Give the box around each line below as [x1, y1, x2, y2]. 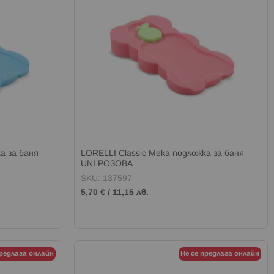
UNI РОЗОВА [81, 160, 133, 169]
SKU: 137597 [81, 175, 133, 183]
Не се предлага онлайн [180, 251, 259, 257]
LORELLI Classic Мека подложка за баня [81, 150, 245, 158]
